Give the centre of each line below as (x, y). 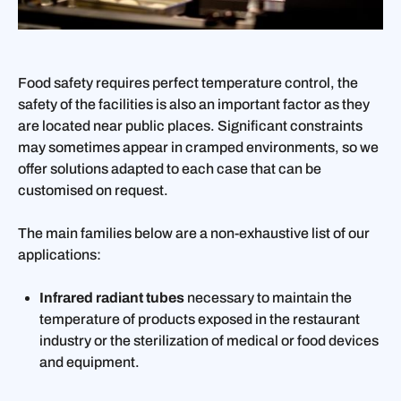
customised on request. (93, 190)
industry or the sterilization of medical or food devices (209, 340)
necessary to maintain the (269, 297)
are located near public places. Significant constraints (190, 125)
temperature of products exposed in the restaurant (200, 319)
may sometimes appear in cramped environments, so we (198, 147)
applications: (60, 254)
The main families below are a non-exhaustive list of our (194, 233)
